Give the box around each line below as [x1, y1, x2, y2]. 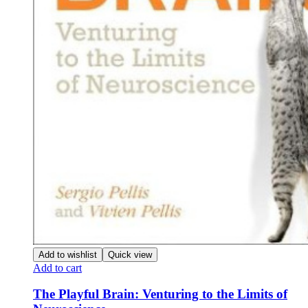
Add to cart [33, 261, 82, 274]
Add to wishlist [38, 249, 97, 260]
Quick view [108, 249, 152, 260]
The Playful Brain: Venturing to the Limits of [33, 287, 287, 302]
